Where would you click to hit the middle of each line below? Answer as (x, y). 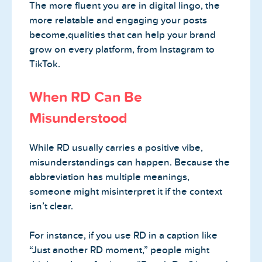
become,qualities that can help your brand (123, 35)
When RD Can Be (86, 96)
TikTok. (45, 64)
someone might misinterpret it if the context (126, 191)
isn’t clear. (51, 206)
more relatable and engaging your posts (118, 20)
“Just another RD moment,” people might (119, 250)
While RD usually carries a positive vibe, (116, 147)
